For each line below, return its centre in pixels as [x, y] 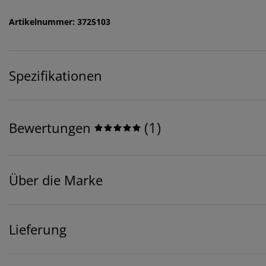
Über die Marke [56, 180]
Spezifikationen [56, 76]
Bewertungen [50, 128]
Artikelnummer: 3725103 [60, 22]
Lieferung [38, 229]
